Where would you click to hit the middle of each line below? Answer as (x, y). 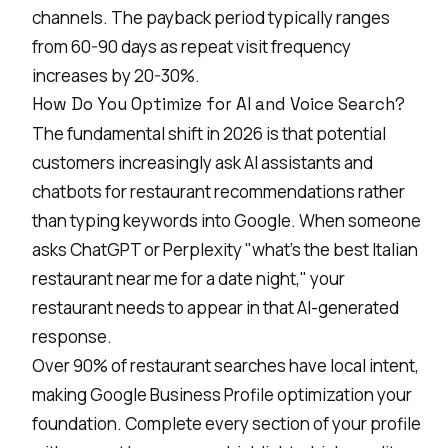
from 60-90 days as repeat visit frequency (191, 46)
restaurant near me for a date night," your (188, 278)
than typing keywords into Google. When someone (226, 220)
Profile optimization (299, 394)
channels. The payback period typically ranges (211, 17)
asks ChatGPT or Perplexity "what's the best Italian (225, 249)
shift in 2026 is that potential (275, 133)
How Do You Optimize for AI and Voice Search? (218, 103)
